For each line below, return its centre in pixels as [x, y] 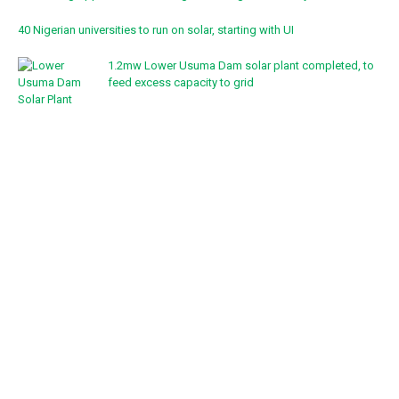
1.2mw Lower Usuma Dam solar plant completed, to [241, 65]
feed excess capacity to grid [181, 82]
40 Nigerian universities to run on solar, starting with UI [156, 29]
